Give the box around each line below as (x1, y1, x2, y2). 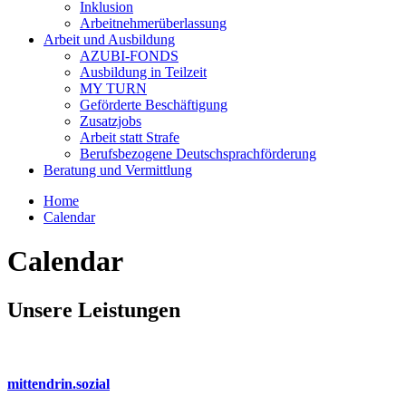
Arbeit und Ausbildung (43, 32, 175, 47)
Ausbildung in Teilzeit (80, 64, 207, 80)
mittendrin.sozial (7, 376, 110, 392)
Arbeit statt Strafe (80, 130, 179, 145)
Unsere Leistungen (7, 297, 180, 322)
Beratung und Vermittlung (43, 162, 192, 178)
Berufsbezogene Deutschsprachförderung (80, 146, 316, 161)
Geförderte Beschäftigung (80, 97, 227, 112)
